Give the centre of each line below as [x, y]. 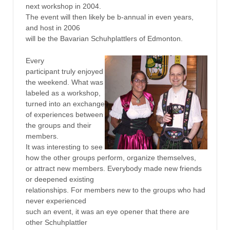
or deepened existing [60, 179]
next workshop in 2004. [63, 6]
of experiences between [64, 115]
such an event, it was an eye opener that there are [107, 212]
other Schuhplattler [56, 223]
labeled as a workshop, [63, 93]
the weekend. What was [64, 82]
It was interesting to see [64, 147]
